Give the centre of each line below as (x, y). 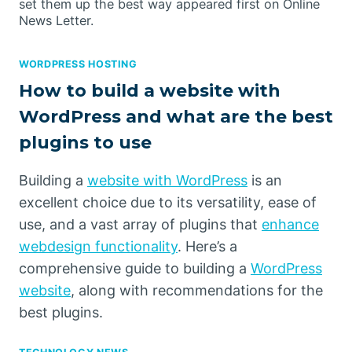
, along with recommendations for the (197, 290)
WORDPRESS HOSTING (78, 64)
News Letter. (56, 21)
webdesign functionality (98, 246)
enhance (290, 224)
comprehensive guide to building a (135, 268)
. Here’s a (207, 246)
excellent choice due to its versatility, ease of (168, 202)
